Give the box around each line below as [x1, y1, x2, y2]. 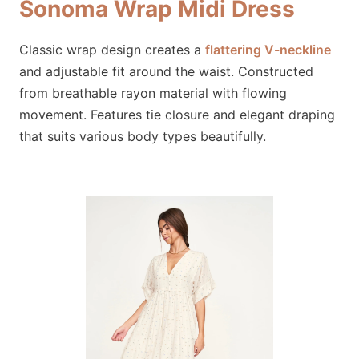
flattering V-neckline [205, 42, 331, 58]
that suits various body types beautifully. [19, 128, 266, 144]
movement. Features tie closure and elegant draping [19, 107, 335, 123]
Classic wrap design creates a [19, 42, 205, 58]
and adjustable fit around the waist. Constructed [19, 63, 313, 79]
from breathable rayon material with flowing [19, 85, 287, 101]
